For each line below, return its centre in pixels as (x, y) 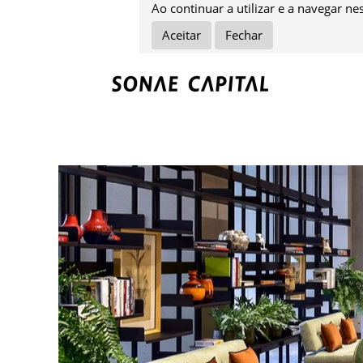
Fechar (244, 35)
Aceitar (181, 35)
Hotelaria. (97, 126)
